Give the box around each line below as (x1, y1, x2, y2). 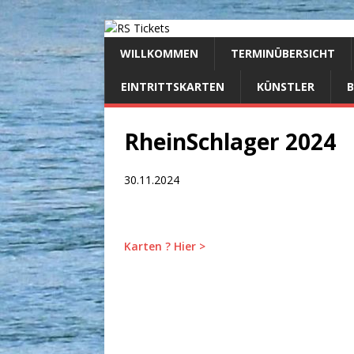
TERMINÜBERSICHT (231, 46, 335, 61)
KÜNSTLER (257, 79, 314, 94)
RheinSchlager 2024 (124, 126, 336, 156)
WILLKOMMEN (120, 46, 198, 61)
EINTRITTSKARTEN (121, 79, 224, 94)
